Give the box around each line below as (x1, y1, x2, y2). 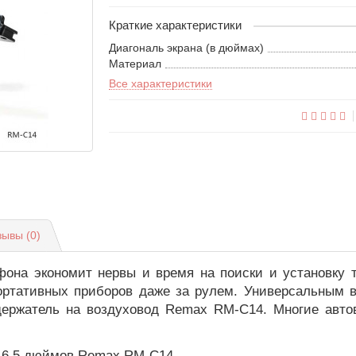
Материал (109, 57, 162, 71)
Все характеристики (109, 77, 213, 91)
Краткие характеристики (109, 18, 242, 33)
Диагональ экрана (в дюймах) (109, 41, 265, 55)
